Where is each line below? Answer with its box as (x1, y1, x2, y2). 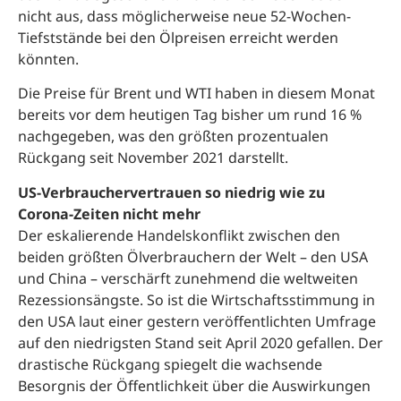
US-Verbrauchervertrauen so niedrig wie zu (18, 182, 325, 202)
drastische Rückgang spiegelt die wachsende (18, 354, 322, 374)
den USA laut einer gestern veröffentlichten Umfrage (18, 311, 376, 331)
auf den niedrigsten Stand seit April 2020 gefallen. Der (18, 332, 383, 353)
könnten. (18, 49, 79, 70)
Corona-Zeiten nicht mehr (18, 203, 200, 224)
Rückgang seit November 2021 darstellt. (18, 148, 288, 168)
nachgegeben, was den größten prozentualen (18, 126, 328, 147)
